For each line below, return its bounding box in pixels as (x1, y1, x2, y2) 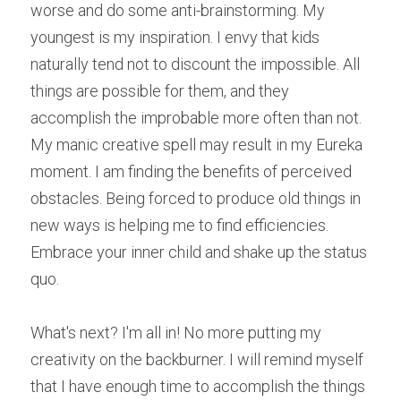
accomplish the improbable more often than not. (30, 108, 362, 127)
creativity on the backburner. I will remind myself (30, 350, 363, 369)
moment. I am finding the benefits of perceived (30, 162, 352, 181)
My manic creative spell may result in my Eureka (30, 135, 363, 154)
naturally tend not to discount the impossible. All (30, 55, 360, 73)
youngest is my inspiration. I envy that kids (30, 28, 320, 47)
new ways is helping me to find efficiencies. (30, 216, 328, 235)
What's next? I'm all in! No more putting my (30, 323, 321, 342)
